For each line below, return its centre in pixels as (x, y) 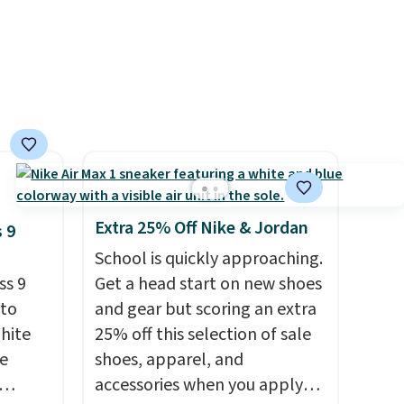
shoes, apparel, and (169, 360)
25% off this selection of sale (202, 335)
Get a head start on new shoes (208, 284)
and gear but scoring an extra (205, 309)
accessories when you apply (198, 385)
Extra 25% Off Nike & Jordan (201, 228)
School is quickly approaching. (208, 259)
